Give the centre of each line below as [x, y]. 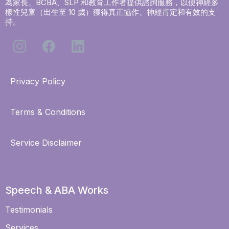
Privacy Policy [38, 82]
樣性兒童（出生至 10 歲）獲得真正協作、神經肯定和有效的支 [110, 12]
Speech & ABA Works [57, 190]
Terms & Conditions [48, 112]
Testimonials [29, 210]
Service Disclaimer [46, 143]
